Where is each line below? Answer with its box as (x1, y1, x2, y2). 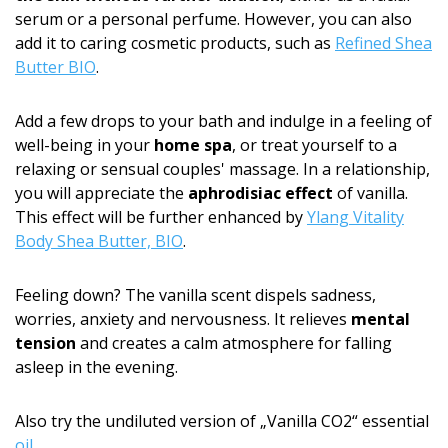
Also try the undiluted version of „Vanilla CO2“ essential (15, 409, 429, 432)
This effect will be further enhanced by (15, 205, 307, 228)
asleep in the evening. (15, 355, 178, 378)
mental (351, 307, 410, 330)
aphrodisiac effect (188, 181, 333, 204)
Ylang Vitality (307, 205, 404, 228)
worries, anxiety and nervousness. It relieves (15, 307, 351, 330)
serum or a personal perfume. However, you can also (15, 7, 412, 30)
